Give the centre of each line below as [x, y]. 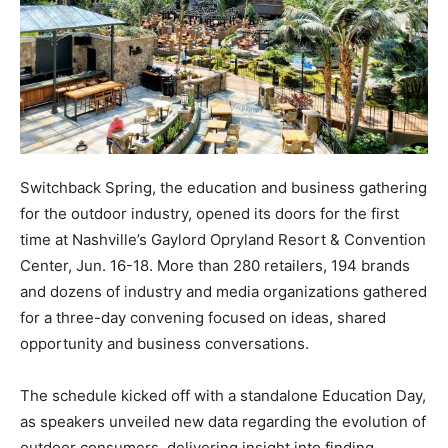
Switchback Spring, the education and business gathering [223, 187]
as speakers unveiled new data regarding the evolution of [223, 421]
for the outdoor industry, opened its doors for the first [209, 213]
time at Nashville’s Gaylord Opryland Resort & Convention [223, 239]
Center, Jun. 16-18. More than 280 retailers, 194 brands [215, 265]
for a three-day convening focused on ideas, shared [203, 317]
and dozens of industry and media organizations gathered [223, 291]
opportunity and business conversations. [164, 343]
